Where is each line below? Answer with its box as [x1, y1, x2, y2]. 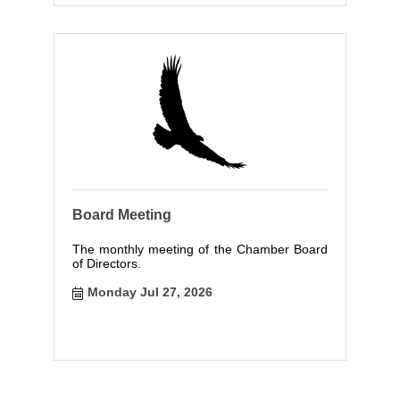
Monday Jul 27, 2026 [87, 284, 213, 299]
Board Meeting [71, 206, 171, 222]
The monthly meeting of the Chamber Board [71, 241, 329, 256]
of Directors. [71, 255, 141, 271]
